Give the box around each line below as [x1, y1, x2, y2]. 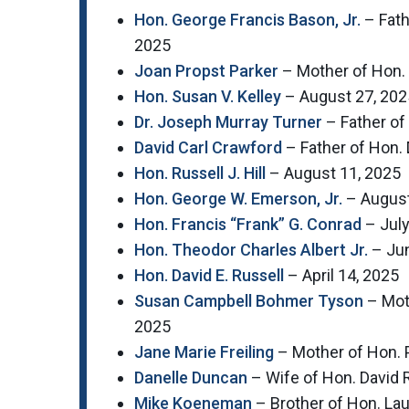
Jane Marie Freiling [134, 342, 274, 362]
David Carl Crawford [134, 138, 282, 158]
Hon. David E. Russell [134, 266, 284, 286]
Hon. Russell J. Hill [134, 163, 266, 184]
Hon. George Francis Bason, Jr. [134, 10, 361, 30]
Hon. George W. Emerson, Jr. [134, 189, 342, 209]
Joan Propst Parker [134, 61, 278, 81]
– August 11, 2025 [266, 163, 401, 184]
